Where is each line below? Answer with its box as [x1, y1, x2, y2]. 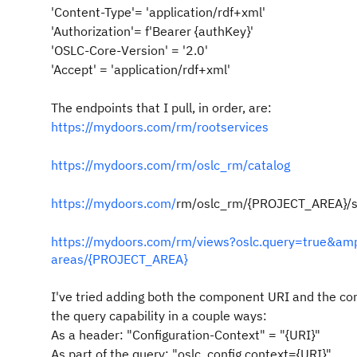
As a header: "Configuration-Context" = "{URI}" [51, 327, 320, 343]
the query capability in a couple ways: [51, 308, 267, 324]
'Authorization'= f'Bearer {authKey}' [51, 23, 253, 39]
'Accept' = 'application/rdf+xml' [51, 61, 230, 77]
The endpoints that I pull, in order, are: [51, 100, 275, 116]
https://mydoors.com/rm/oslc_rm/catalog [51, 157, 290, 173]
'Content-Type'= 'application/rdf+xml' [51, 4, 265, 20]
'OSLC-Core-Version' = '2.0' [51, 42, 208, 58]
